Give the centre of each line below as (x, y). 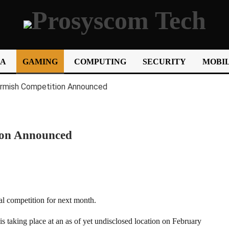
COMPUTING (100, 62)
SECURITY (164, 62)
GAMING (40, 62)
